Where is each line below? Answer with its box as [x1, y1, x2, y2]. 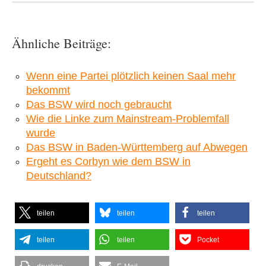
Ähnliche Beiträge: [12, 34, 111, 52]
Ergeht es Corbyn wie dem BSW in [26, 156, 191, 168]
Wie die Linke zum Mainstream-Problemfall [26, 113, 229, 125]
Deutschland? [26, 170, 91, 182]
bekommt [26, 84, 70, 97]
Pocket [197, 236, 219, 245]
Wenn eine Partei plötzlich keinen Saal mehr [26, 70, 236, 83]
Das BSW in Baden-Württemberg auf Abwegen [26, 141, 248, 154]
